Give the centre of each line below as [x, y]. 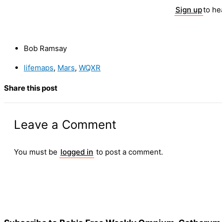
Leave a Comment [65, 125]
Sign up [189, 10]
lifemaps [39, 68]
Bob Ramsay [45, 49]
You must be [37, 152]
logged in [77, 152]
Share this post [31, 88]
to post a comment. [129, 152]
